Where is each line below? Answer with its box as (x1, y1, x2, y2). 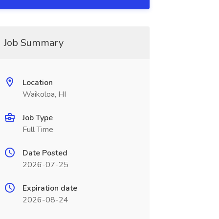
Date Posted (22, 148, 67, 158)
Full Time (22, 124, 53, 135)
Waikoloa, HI (22, 89, 66, 100)
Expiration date (22, 183, 77, 194)
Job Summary (3, 36, 64, 49)
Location (22, 77, 53, 88)
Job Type (22, 112, 53, 123)
